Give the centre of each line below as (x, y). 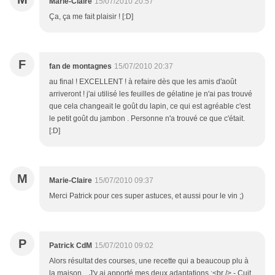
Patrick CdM (71, 246)
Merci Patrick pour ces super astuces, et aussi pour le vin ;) (146, 196)
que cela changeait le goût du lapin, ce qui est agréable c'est (150, 107)
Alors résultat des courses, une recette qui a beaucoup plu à (149, 261)
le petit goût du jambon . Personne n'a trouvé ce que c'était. (147, 119)
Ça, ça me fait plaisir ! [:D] (91, 17)
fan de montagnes (80, 67)
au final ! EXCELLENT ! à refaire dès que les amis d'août (143, 82)
